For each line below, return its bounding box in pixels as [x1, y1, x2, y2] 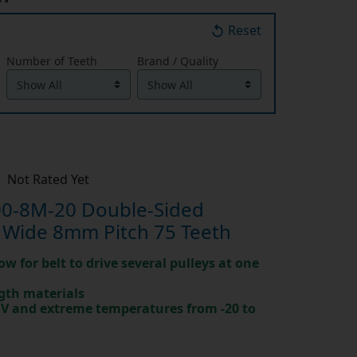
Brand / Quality [136, 53, 218, 69]
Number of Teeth [6, 53, 97, 69]
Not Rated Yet [6, 171, 89, 189]
